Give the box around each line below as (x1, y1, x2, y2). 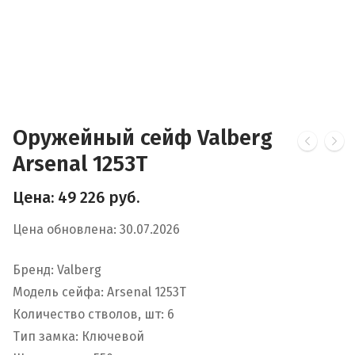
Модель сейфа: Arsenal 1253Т (13, 284, 186, 300)
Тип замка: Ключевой (13, 328, 144, 344)
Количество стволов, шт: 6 (13, 306, 174, 322)
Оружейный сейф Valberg (13, 124, 273, 151)
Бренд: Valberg (13, 261, 101, 277)
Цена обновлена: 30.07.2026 (13, 222, 180, 238)
